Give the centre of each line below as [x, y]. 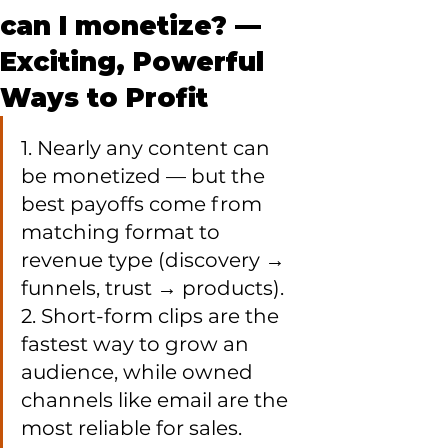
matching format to [123, 232]
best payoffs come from [144, 204]
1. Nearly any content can [148, 148]
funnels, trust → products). [152, 288]
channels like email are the [157, 400]
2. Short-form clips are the [152, 316]
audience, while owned [139, 372]
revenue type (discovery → [155, 260]
